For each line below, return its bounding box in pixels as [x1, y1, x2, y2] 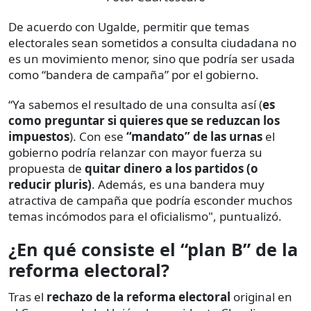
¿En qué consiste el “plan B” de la [8, 237, 298, 262]
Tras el [8, 289, 44, 305]
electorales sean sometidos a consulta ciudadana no [8, 35, 296, 51]
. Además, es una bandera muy [92, 176, 264, 193]
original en [230, 289, 292, 305]
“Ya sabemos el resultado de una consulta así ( [8, 96, 262, 113]
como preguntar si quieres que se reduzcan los [8, 112, 280, 129]
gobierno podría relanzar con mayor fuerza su [8, 144, 262, 161]
